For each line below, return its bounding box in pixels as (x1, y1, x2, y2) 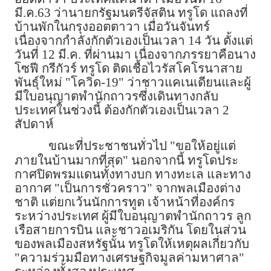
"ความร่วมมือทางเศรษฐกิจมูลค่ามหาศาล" (15, 251, 244, 265)
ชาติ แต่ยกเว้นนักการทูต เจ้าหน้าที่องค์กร (15, 195, 235, 209)
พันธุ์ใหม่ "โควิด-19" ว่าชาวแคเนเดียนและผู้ (15, 76, 251, 90)
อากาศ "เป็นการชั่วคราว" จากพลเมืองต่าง (15, 181, 241, 195)
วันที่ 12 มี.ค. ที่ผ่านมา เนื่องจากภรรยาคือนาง (15, 48, 256, 62)
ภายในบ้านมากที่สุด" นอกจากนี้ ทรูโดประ (15, 154, 238, 168)
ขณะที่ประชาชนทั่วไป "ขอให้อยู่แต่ (48, 139, 236, 153)
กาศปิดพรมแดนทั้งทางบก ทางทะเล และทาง (15, 168, 251, 181)
